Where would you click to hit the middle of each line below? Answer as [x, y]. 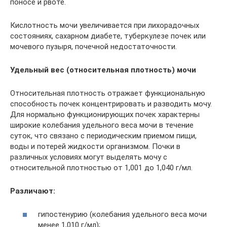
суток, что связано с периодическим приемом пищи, [103, 136]
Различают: [33, 191]
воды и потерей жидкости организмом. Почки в [95, 146]
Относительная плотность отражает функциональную [108, 93]
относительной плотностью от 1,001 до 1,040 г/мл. [101, 167]
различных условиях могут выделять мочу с [89, 157]
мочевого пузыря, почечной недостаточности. [93, 46]
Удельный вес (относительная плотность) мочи [103, 70]
